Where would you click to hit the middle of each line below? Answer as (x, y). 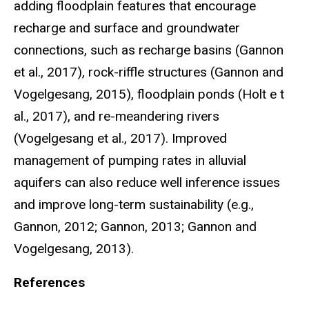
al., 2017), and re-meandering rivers (117, 117)
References (49, 283)
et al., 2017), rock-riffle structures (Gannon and (149, 72)
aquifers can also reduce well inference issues (147, 183)
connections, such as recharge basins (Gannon (149, 50)
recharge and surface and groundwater (127, 28)
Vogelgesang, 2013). (76, 249)
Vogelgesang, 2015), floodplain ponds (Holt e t (149, 94)
